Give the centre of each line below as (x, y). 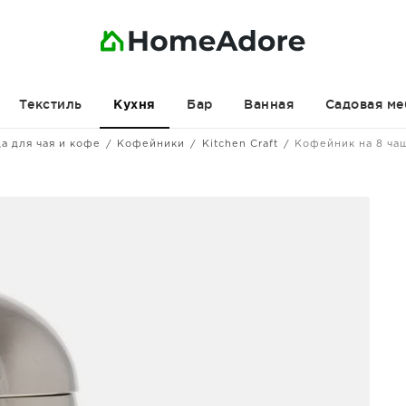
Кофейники (151, 144)
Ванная (269, 104)
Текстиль (50, 104)
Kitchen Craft (240, 144)
